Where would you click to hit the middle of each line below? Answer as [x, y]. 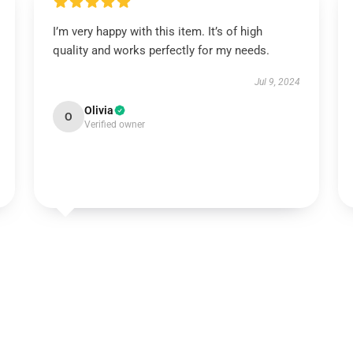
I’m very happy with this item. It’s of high [157, 32]
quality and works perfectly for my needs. [161, 50]
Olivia [98, 110]
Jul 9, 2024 [278, 82]
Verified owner [114, 124]
